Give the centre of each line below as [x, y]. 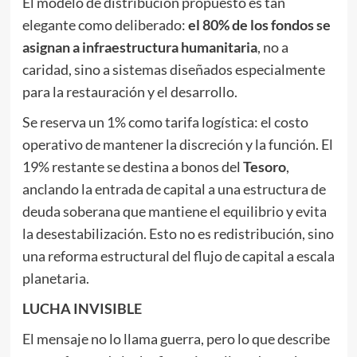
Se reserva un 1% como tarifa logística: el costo [165, 122]
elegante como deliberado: [105, 25]
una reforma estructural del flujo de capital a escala [178, 256]
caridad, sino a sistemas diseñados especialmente [173, 69]
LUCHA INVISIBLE [82, 308]
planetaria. [55, 278]
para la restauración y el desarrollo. [129, 92]
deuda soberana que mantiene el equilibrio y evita [174, 211]
